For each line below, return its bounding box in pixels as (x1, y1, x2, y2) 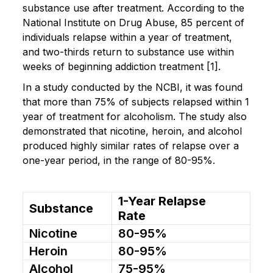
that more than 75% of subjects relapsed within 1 (23, 95, 249, 108)
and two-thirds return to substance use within (23, 45, 234, 58)
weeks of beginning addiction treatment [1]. (23, 60, 221, 73)
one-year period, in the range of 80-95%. (23, 154, 215, 166)
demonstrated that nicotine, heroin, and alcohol (23, 124, 242, 137)
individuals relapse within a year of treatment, (23, 30, 232, 43)
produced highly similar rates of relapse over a (23, 139, 239, 152)
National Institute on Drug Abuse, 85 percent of (23, 16, 244, 29)
